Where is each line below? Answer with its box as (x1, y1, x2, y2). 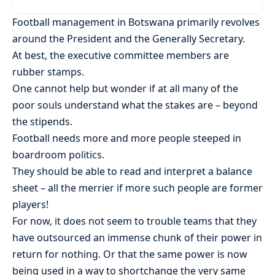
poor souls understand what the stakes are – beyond (12, 98, 258, 112)
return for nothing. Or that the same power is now (12, 247, 247, 261)
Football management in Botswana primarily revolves (12, 15, 260, 29)
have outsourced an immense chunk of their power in (12, 231, 262, 245)
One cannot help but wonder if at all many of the (12, 82, 238, 96)
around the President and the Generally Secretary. (12, 32, 245, 46)
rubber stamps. (12, 65, 84, 79)
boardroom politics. (12, 148, 104, 162)
